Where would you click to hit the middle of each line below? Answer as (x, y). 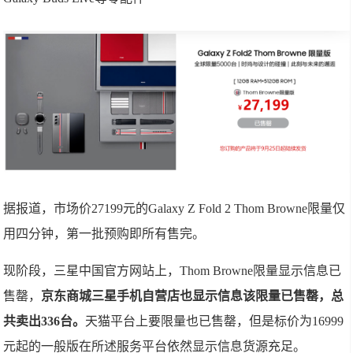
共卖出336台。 (45, 321)
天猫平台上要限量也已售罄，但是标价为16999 (215, 321)
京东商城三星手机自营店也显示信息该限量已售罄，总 (193, 296)
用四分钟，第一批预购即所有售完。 (104, 234)
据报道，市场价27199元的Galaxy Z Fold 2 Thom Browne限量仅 (175, 209)
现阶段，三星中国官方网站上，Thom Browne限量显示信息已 (173, 271)
